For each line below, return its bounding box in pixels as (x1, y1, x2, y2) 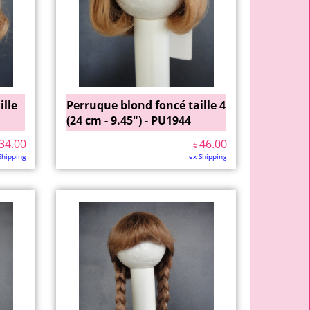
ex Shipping (189, 152, 226, 161)
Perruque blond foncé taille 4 (66, 98, 226, 113)
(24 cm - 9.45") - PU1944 (66, 113, 191, 128)
